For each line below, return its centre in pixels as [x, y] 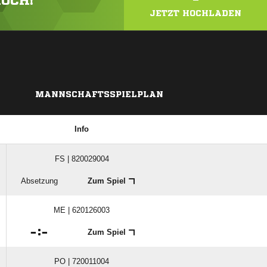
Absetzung [39, 181]
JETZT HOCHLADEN [195, 13]
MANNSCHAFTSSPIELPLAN [99, 94]
